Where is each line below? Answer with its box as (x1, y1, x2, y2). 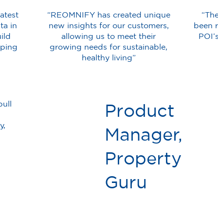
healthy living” (81, 53, 136, 62)
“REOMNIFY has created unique (47, 10, 170, 19)
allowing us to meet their (61, 31, 156, 40)
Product (105, 101, 175, 120)
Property (105, 148, 182, 168)
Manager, (105, 125, 183, 144)
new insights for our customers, (48, 20, 169, 30)
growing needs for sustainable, (50, 42, 168, 51)
